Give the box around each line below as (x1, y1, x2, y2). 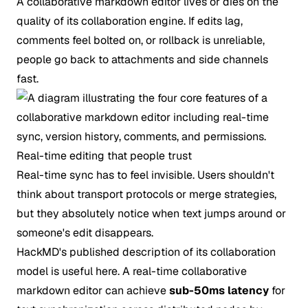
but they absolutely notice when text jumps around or (16, 206, 286, 221)
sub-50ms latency (169, 283, 269, 298)
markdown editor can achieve (16, 283, 169, 298)
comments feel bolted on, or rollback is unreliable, (16, 33, 265, 47)
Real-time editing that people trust (16, 148, 192, 163)
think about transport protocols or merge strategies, (16, 187, 276, 201)
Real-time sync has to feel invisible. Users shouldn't (16, 168, 274, 182)
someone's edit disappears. (16, 225, 153, 240)
